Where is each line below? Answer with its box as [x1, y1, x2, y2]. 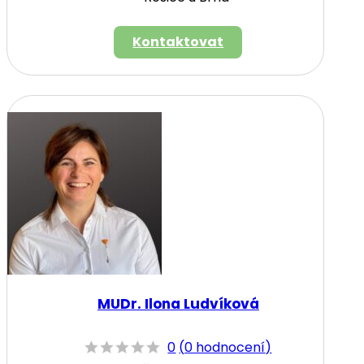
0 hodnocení [184, 338, 266, 357]
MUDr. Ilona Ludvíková [97, 293, 259, 314]
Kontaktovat [132, 32, 224, 51]
